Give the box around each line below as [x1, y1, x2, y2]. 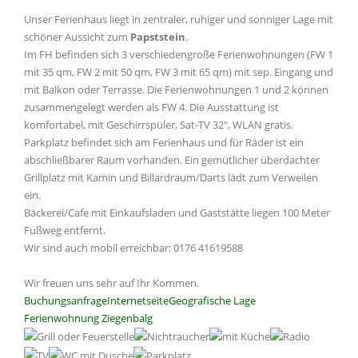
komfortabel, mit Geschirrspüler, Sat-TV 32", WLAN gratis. [24, 117, 293, 132]
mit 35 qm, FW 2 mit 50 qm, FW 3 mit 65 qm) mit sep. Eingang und [24, 64, 333, 79]
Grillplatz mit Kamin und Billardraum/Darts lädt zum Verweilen [24, 169, 318, 185]
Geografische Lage [169, 292, 256, 308]
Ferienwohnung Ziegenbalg [24, 310, 153, 325]
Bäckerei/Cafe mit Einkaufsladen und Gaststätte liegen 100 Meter [24, 205, 330, 220]
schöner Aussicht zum [24, 29, 130, 44]
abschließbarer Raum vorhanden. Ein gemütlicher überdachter [24, 152, 320, 167]
